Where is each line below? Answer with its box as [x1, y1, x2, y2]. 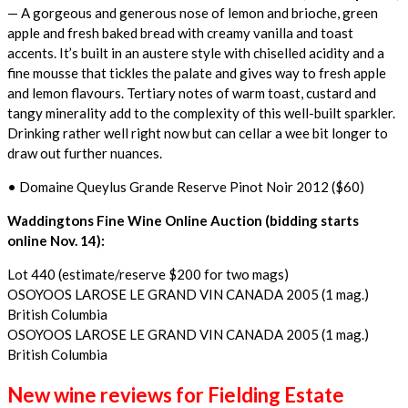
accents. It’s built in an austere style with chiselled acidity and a [7, 44, 384, 61]
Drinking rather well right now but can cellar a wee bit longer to [7, 124, 388, 141]
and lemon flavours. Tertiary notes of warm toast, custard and [7, 84, 376, 101]
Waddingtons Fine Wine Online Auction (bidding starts [7, 211, 359, 229]
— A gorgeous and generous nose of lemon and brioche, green [7, 4, 378, 21]
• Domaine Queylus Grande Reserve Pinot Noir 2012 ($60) [7, 178, 364, 195]
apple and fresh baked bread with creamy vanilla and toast [7, 24, 353, 41]
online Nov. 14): [7, 231, 105, 249]
